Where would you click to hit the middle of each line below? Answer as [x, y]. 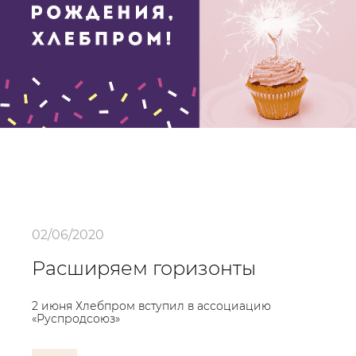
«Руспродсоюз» [76, 319]
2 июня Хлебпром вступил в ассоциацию [151, 306]
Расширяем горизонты [144, 268]
